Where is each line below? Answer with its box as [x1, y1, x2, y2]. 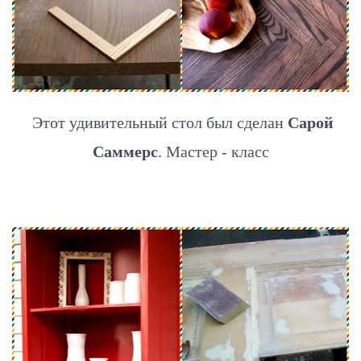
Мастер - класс [165, 143, 269, 160]
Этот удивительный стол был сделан [27, 114, 288, 131]
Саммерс [92, 143, 158, 160]
